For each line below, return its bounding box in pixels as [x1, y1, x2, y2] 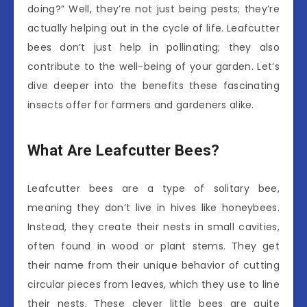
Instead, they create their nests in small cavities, [27, 219, 280, 234]
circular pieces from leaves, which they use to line [27, 277, 280, 291]
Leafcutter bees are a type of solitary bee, [27, 181, 280, 195]
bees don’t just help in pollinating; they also [27, 40, 280, 54]
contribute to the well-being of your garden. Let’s [27, 60, 280, 73]
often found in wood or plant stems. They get [27, 238, 280, 253]
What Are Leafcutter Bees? [27, 142, 220, 160]
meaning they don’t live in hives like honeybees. [27, 200, 280, 214]
